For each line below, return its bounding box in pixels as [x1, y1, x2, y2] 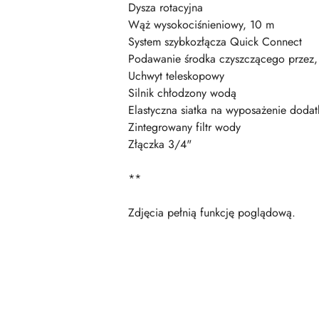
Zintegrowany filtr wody [128, 118, 241, 135]
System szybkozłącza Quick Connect [128, 33, 302, 50]
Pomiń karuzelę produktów [14, 294, 179, 311]
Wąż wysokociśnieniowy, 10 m [128, 16, 274, 33]
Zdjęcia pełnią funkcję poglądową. [128, 204, 296, 221]
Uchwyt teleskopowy [128, 67, 224, 84]
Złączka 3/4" [128, 135, 192, 152]
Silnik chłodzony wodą [128, 84, 236, 101]
